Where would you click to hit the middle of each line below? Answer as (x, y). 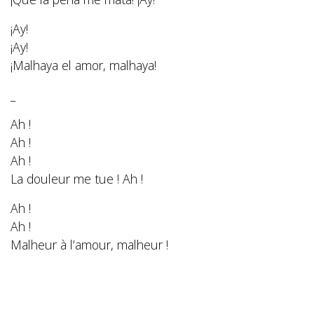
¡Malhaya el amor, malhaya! (83, 66)
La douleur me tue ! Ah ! (77, 179)
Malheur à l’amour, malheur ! (89, 245)
